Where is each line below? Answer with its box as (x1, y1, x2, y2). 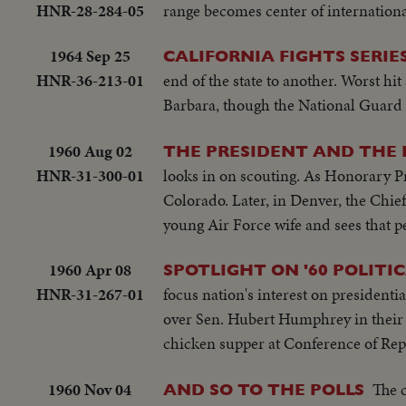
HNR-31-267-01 (35, 283, 144, 306)
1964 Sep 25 (49, 44, 130, 68)
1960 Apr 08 (48, 258, 131, 282)
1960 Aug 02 (47, 139, 132, 162)
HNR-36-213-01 (35, 69, 144, 92)
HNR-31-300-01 (35, 163, 144, 187)
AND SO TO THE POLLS (163, 379, 364, 399)
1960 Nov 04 (48, 377, 131, 401)
